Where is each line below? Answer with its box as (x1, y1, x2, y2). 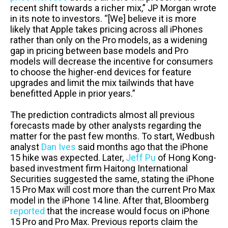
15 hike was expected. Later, (10, 152, 126, 163)
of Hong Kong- (156, 152, 216, 163)
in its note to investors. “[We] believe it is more (10, 13, 196, 24)
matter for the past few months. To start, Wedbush (10, 130, 215, 141)
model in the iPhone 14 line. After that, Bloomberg (10, 194, 209, 206)
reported (10, 205, 45, 216)
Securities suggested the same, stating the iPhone (10, 173, 214, 184)
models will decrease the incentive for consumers (10, 55, 213, 67)
